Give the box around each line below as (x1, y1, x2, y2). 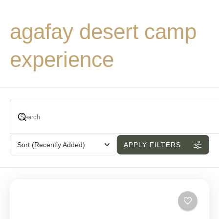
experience (10, 47, 114, 71)
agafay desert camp (10, 19, 197, 44)
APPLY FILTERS (124, 141, 181, 149)
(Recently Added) (32, 141, 85, 149)
